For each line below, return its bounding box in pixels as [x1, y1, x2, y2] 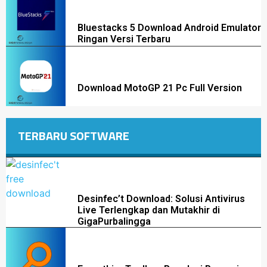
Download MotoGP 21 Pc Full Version [77, 82, 242, 94]
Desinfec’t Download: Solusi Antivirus [77, 193, 245, 205]
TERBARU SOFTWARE [18, 126, 129, 145]
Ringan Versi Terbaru [77, 33, 170, 45]
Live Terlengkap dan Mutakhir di [77, 204, 220, 216]
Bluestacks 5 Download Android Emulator [77, 22, 261, 34]
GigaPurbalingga [77, 216, 151, 228]
